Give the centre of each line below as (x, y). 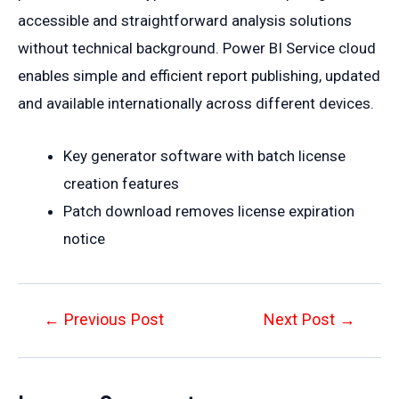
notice (84, 238)
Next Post (301, 320)
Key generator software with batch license (204, 155)
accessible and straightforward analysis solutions (185, 21)
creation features (121, 183)
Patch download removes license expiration (209, 211)
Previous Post (112, 320)
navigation (52, 347)
